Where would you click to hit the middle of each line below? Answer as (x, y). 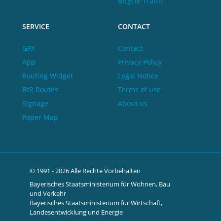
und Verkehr (48, 193)
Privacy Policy (140, 62)
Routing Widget (48, 75)
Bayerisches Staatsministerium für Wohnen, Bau (100, 184)
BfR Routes (40, 89)
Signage (35, 103)
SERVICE (36, 26)
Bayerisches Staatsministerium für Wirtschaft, (96, 203)
